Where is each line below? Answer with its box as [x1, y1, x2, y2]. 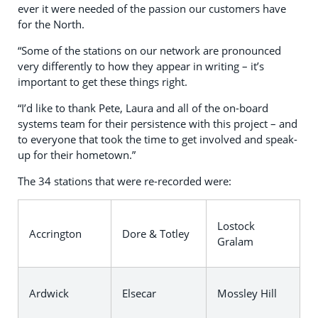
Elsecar [122, 286, 156, 300]
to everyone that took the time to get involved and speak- [18, 132, 297, 146]
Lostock [217, 219, 255, 233]
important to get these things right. [18, 75, 187, 89]
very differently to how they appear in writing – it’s [18, 59, 264, 73]
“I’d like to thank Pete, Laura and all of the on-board [18, 101, 268, 115]
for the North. [18, 17, 84, 31]
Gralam [217, 234, 253, 248]
